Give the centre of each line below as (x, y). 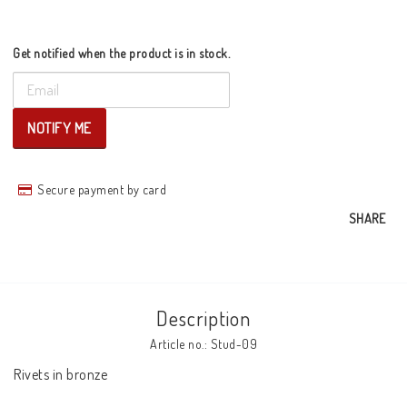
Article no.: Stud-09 (203, 344)
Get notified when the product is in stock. (121, 53)
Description (203, 318)
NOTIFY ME (60, 128)
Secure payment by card (102, 189)
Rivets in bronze (60, 374)
